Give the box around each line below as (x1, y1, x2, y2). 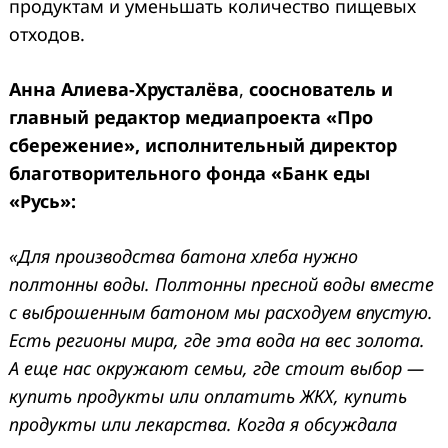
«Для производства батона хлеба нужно (9, 243, 358, 268)
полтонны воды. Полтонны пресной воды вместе (9, 271, 434, 296)
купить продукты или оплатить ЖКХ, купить (9, 383, 407, 408)
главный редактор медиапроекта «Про (9, 104, 373, 129)
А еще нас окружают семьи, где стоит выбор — (9, 355, 424, 380)
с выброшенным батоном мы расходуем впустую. (9, 299, 433, 324)
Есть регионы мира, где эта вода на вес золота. (9, 327, 425, 352)
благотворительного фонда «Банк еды (9, 160, 370, 185)
